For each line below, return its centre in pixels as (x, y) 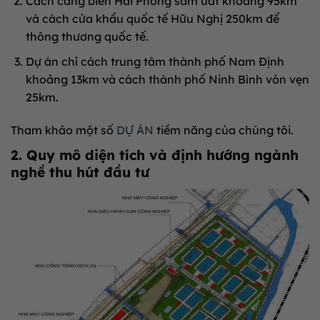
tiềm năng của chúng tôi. (224, 130)
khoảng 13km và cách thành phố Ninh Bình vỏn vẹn (167, 79)
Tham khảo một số (64, 130)
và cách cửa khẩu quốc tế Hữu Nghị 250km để (152, 18)
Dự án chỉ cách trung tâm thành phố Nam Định (155, 61)
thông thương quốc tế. (87, 36)
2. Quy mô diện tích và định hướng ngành (155, 155)
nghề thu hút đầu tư (80, 172)
